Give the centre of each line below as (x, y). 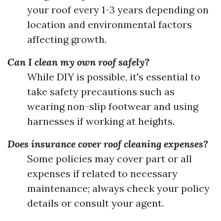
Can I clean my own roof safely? (78, 62)
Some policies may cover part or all (110, 159)
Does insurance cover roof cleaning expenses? (108, 144)
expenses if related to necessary (102, 173)
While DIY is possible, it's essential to (114, 77)
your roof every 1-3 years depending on (118, 10)
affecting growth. (67, 39)
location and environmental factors (110, 24)
